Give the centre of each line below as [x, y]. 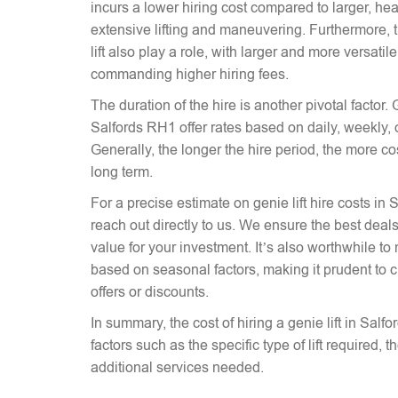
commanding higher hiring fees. [190, 74]
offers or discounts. [150, 292]
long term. [122, 172]
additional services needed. [177, 367]
